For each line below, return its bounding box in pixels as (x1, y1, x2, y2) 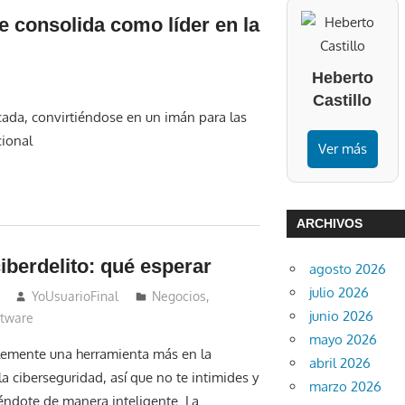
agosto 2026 (309, 260, 387, 278)
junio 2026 (309, 307, 374, 325)
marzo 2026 (309, 378, 382, 396)
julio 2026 (309, 284, 370, 302)
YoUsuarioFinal (32, 287, 119, 304)
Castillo (313, 91, 372, 110)
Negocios (152, 287, 207, 304)
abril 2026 (309, 354, 372, 372)
